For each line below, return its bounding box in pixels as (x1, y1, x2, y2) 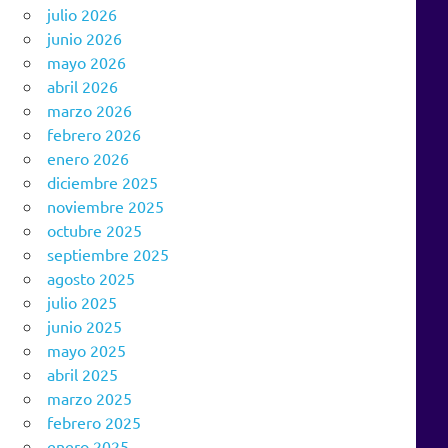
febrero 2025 (47, 411, 141, 432)
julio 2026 (47, 3, 117, 24)
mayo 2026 (47, 51, 126, 72)
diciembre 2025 (47, 171, 158, 192)
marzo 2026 (47, 99, 132, 120)
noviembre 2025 (47, 195, 164, 216)
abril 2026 (47, 75, 118, 96)
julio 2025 (47, 291, 117, 312)
